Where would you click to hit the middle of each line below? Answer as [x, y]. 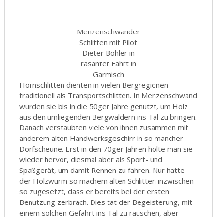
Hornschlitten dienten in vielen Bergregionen [93, 85]
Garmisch [108, 74]
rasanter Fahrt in [108, 63]
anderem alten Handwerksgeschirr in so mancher [101, 138]
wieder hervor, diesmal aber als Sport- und [91, 159]
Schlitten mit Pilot [108, 42]
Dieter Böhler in [108, 53]
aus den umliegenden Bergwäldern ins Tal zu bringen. [108, 117]
